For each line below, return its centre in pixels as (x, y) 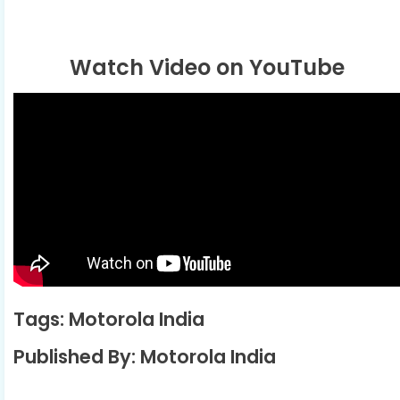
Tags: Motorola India (111, 320)
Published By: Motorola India (147, 357)
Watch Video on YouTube (207, 67)
